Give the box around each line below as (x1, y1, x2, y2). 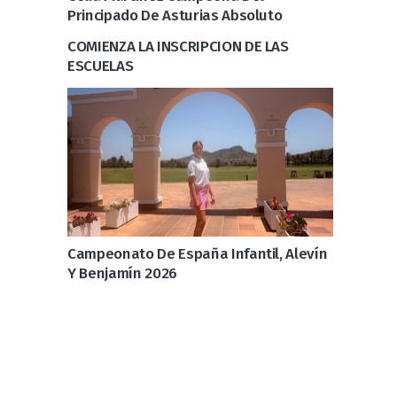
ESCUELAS (67, 56, 134, 75)
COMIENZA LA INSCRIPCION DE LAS (67, 36, 289, 56)
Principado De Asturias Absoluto (67, 6, 283, 26)
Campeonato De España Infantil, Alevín (67, 244, 328, 263)
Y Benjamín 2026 (67, 263, 177, 283)
